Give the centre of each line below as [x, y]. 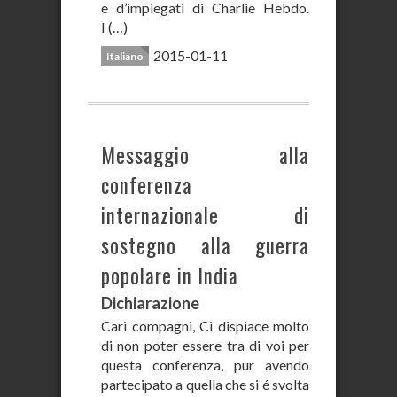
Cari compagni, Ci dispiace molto [205, 326]
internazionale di [205, 215]
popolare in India [170, 276]
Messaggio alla [205, 155]
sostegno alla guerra [205, 245]
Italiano [125, 56]
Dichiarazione [150, 303]
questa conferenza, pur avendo [205, 365]
